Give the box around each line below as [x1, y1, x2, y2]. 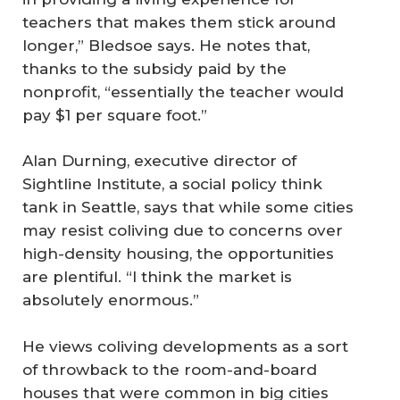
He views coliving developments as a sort [22, 337, 348, 355]
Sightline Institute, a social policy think [22, 175, 322, 194]
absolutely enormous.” [22, 291, 199, 310]
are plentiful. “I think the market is [22, 268, 292, 287]
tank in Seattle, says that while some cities [22, 198, 354, 217]
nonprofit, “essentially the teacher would [22, 82, 344, 101]
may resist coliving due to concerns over [22, 221, 343, 240]
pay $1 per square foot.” [22, 105, 207, 124]
